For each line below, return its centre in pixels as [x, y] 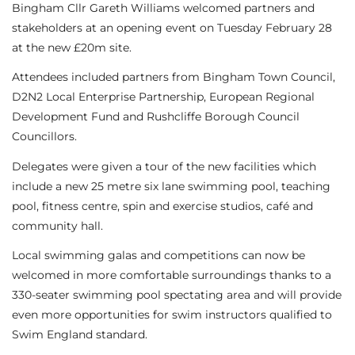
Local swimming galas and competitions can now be [158, 256]
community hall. [57, 225]
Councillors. [44, 137]
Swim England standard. [80, 335]
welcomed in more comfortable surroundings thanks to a [172, 275]
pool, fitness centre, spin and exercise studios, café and [162, 206]
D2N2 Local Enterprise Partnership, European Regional [163, 97]
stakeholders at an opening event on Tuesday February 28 [172, 27]
